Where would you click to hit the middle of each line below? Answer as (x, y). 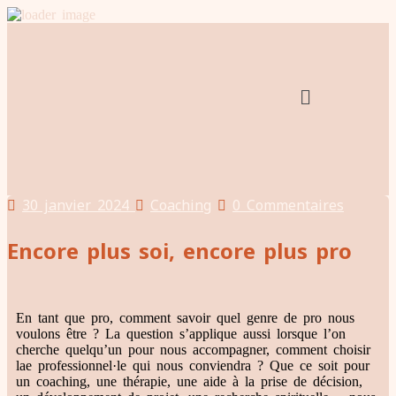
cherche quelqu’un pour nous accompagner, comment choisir (193, 350)
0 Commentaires (288, 205)
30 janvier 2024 (76, 205)
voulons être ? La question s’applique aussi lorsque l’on (181, 334)
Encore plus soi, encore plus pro (179, 251)
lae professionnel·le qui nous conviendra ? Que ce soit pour (193, 366)
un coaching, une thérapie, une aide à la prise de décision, (189, 381)
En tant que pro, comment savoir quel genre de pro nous (185, 318)
